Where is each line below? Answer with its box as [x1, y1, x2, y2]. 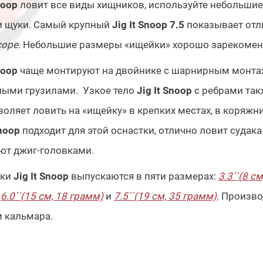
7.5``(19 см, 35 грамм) [114, 190, 217, 203]
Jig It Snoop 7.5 [112, 19, 184, 31]
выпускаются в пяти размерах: [71, 170, 216, 183]
